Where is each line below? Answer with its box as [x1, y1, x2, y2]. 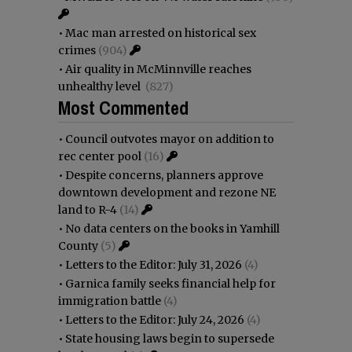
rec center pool [58, 148, 141, 163]
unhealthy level [58, 79, 143, 93]
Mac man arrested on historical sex [65, 25, 256, 40]
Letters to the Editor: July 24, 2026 [65, 312, 244, 327]
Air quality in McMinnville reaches [65, 61, 251, 76]
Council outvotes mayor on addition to [65, 131, 274, 146]
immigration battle [58, 293, 161, 308]
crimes [58, 42, 96, 57]
